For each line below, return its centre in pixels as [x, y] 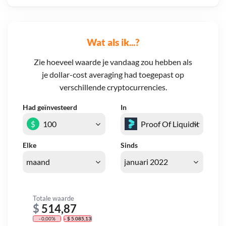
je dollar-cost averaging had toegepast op [113, 75]
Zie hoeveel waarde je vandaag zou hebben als [113, 62]
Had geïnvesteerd [50, 107]
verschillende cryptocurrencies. [113, 87]
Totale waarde [53, 198]
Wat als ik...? [113, 42]
